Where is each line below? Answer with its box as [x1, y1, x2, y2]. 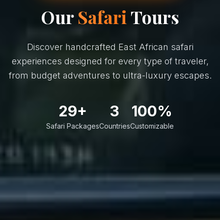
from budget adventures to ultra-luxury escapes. [8, 70, 212, 81]
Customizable [130, 121, 174, 130]
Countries [99, 121, 130, 130]
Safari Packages [46, 121, 99, 130]
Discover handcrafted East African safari [27, 41, 193, 52]
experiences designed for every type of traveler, [11, 55, 209, 66]
